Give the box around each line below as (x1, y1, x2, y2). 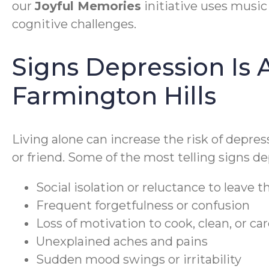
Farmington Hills (12, 80, 216, 110)
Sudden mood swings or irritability (36, 252, 241, 267)
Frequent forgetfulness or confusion (36, 198, 250, 213)
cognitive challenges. (12, 16, 136, 31)
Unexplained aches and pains (36, 234, 208, 249)
